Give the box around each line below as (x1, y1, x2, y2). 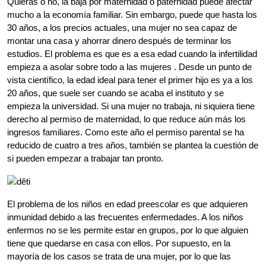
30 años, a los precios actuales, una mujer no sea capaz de (7, 23, 237, 33)
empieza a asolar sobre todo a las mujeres (7, 62, 172, 72)
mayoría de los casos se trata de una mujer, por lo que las (7, 251, 231, 262)
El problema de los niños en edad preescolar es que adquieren (7, 199, 248, 210)
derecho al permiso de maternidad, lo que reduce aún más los (7, 114, 246, 125)
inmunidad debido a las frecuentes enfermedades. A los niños (7, 212, 243, 223)
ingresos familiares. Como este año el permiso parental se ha (7, 127, 244, 138)
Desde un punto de (179, 62, 252, 72)
